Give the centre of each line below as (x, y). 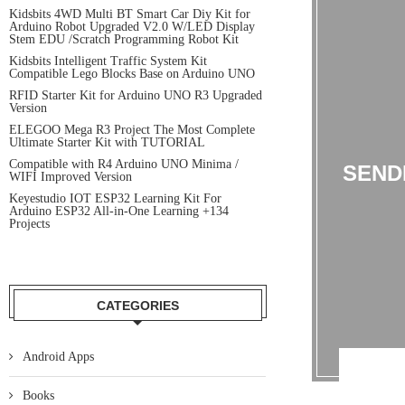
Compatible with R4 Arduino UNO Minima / (124, 164)
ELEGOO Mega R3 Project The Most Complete (132, 130)
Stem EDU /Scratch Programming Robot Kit (124, 39)
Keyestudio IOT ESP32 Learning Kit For (115, 198)
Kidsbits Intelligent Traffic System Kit (108, 61)
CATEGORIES (137, 306)
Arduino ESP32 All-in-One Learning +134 (119, 211)
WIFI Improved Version (71, 177)
